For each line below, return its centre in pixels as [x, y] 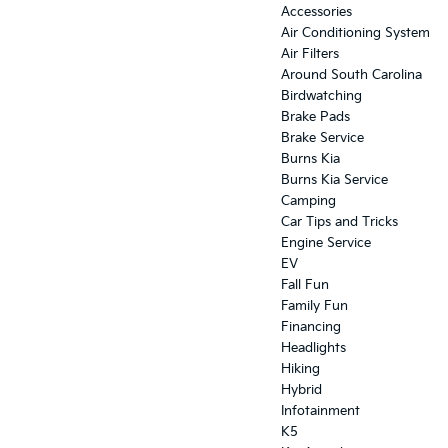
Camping [308, 201]
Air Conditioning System [355, 33]
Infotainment [320, 411]
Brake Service [322, 138]
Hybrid [301, 390]
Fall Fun [305, 285]
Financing [311, 327]
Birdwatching [321, 96]
